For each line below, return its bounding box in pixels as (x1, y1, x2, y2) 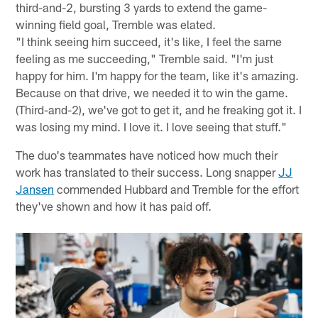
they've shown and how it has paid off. (16, 199, 212, 214)
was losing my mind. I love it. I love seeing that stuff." (16, 119, 287, 134)
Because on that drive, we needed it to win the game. (16, 85, 289, 100)
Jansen (16, 182, 55, 197)
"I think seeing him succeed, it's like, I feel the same (16, 34, 283, 49)
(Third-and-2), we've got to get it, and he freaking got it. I (16, 102, 302, 117)
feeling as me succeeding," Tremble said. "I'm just (16, 51, 274, 66)
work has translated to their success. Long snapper (16, 165, 279, 180)
